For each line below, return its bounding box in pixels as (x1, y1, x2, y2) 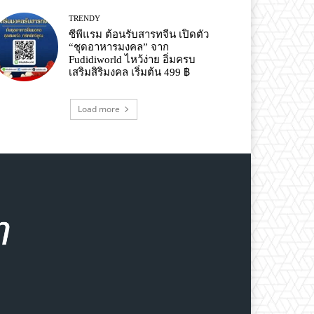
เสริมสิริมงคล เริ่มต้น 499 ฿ (69, 67, 191, 78)
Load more (78, 102, 120, 115)
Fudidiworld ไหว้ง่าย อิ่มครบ (69, 54, 196, 66)
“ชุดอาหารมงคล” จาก (69, 41, 170, 53)
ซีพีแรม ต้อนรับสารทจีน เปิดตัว (69, 29, 210, 41)
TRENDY (69, 14, 101, 23)
